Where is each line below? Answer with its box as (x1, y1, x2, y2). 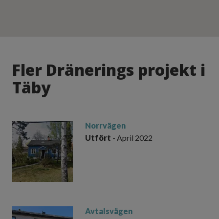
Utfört (85, 133, 111, 143)
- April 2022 (111, 133, 153, 143)
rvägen (99, 121, 126, 131)
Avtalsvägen (85, 206, 133, 216)
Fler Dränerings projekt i (12, 59, 205, 81)
